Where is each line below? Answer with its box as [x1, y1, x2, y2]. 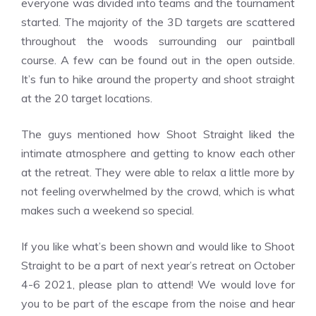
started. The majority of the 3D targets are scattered [21, 15, 295, 29]
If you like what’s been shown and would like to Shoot [21, 239, 295, 253]
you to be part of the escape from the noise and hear [21, 296, 295, 310]
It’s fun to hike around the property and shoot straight [21, 72, 295, 86]
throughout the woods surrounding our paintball [21, 34, 295, 48]
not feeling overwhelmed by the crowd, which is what [21, 184, 295, 198]
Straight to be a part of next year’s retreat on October [21, 258, 295, 272]
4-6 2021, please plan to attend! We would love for [21, 277, 295, 291]
